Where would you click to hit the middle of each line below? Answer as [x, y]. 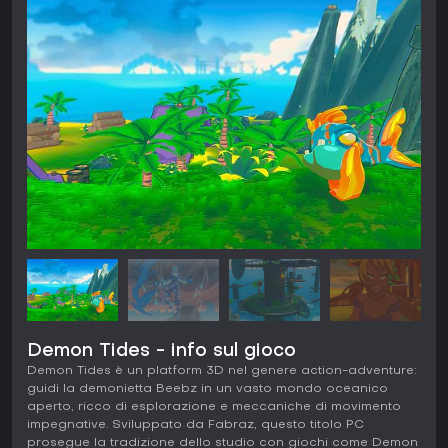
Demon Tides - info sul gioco [161, 352]
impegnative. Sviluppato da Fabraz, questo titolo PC [195, 425]
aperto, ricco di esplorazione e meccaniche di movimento [214, 407]
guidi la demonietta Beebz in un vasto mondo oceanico [207, 389]
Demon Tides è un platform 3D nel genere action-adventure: [221, 371]
